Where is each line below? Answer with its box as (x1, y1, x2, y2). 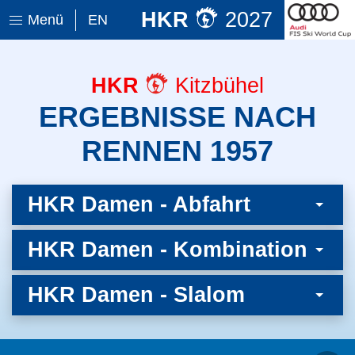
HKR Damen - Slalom (28, 283, 245, 307)
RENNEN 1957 (82, 136, 273, 167)
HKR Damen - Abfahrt (28, 193, 250, 216)
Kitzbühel (169, 74, 264, 97)
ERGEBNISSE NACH (39, 101, 316, 133)
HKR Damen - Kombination (28, 238, 307, 261)
